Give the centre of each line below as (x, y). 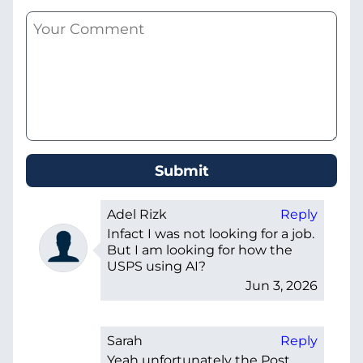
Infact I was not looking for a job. (211, 233)
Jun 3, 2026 (282, 285)
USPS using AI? (156, 266)
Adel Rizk (137, 214)
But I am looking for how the (200, 250)
